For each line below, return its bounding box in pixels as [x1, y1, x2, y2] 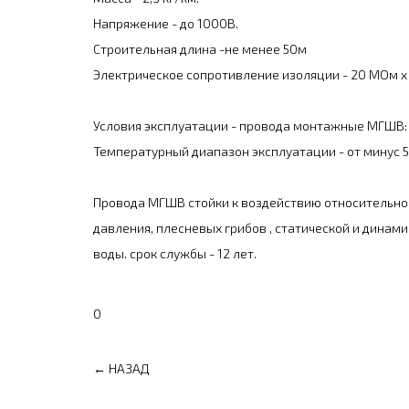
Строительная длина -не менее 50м [93, 41, 307, 57]
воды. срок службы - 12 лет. [93, 246, 257, 261]
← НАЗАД [93, 361, 149, 376]
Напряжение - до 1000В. [93, 16, 238, 31]
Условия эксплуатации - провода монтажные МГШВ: [93, 118, 407, 133]
